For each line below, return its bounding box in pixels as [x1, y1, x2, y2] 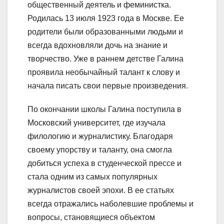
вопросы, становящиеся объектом [27, 213, 155, 222]
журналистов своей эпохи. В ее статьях [27, 186, 174, 195]
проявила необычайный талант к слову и [27, 68, 180, 77]
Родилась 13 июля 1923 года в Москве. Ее [27, 14, 184, 23]
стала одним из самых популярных [27, 172, 157, 181]
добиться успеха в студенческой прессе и [27, 159, 181, 168]
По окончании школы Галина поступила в [27, 105, 181, 114]
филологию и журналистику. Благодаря [27, 132, 173, 141]
